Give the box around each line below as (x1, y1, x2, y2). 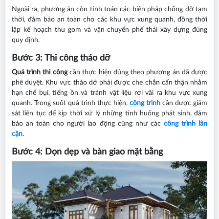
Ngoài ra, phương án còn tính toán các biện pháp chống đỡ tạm (11, 6, 208, 13)
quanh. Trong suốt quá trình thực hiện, (11, 100, 130, 107)
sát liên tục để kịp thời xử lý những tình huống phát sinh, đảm (11, 110, 208, 117)
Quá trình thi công (11, 69, 67, 76)
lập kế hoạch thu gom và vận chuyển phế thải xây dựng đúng (11, 26, 208, 33)
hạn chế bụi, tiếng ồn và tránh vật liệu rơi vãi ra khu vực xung (11, 89, 208, 96)
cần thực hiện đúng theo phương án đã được (67, 69, 208, 76)
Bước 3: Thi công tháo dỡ (11, 54, 110, 63)
